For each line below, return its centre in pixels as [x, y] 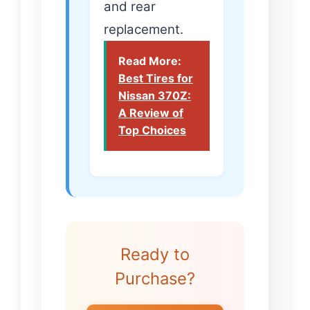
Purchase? [155, 279]
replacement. [144, 30]
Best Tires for [156, 79]
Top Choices [152, 130]
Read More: [150, 61]
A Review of [151, 113]
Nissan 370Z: [155, 96]
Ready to [155, 255]
